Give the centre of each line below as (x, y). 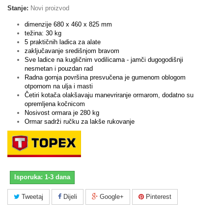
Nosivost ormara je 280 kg (62, 113)
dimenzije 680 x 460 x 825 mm (68, 24)
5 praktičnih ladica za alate (63, 42)
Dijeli (69, 197)
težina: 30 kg (43, 33)
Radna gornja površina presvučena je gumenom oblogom (105, 77)
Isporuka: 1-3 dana (42, 177)
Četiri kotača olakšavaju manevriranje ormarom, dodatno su (109, 95)
